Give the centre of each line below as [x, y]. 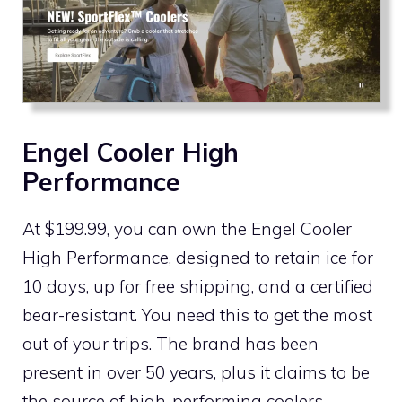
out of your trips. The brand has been [170, 343]
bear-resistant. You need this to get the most [197, 315]
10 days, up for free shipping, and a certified [198, 286]
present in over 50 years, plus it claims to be [196, 372]
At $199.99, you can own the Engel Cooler [187, 228]
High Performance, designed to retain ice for [198, 257]
